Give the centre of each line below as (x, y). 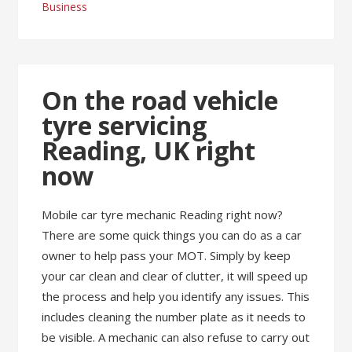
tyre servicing (125, 125)
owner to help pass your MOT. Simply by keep (167, 255)
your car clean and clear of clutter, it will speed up (175, 276)
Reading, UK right (149, 150)
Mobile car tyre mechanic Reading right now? (163, 214)
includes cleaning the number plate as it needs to (174, 317)
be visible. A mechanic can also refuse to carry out (176, 337)
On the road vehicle (160, 100)
